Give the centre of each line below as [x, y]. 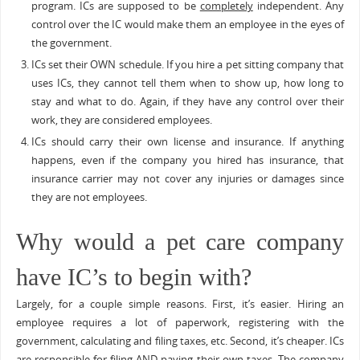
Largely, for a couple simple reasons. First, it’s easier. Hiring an [180, 305]
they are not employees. [89, 198]
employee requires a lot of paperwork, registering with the [180, 323]
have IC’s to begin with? [133, 278]
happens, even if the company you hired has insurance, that [188, 161]
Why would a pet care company [180, 242]
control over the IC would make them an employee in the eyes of [188, 25]
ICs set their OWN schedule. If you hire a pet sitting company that [188, 65]
